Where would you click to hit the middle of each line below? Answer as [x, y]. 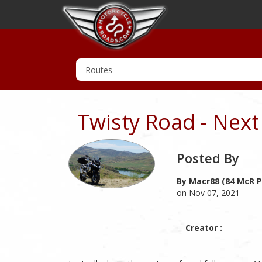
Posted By [208, 158]
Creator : [204, 228]
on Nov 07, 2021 [208, 193]
